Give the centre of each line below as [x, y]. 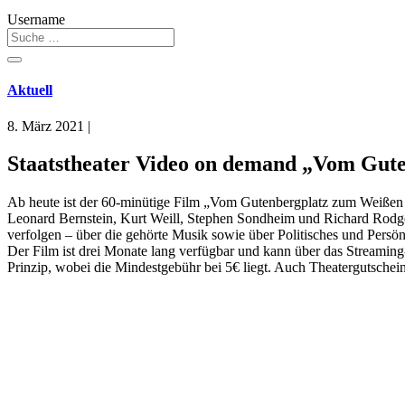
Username [36, 19]
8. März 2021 [46, 126]
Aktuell [30, 90]
